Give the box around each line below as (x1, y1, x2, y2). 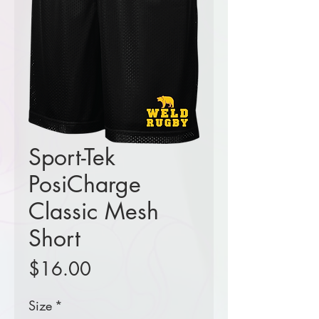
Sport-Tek (28, 142, 115, 172)
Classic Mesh (28, 197, 159, 226)
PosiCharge (28, 169, 141, 199)
